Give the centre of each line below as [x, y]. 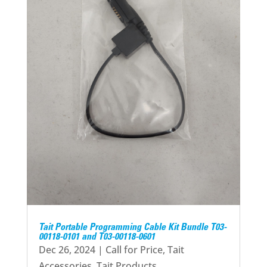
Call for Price [134, 250]
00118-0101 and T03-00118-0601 [97, 237]
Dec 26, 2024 [67, 250]
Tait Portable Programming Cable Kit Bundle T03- [132, 228]
